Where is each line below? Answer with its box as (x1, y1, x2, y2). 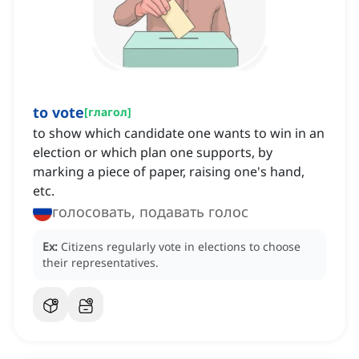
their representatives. (42, 255, 159, 271)
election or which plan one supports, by (33, 143, 272, 162)
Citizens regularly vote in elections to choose (61, 239, 301, 255)
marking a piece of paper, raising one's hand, (33, 163, 305, 181)
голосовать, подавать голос (52, 202, 248, 222)
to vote (33, 103, 84, 123)
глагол (88, 104, 127, 120)
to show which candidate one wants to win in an (33, 124, 325, 143)
